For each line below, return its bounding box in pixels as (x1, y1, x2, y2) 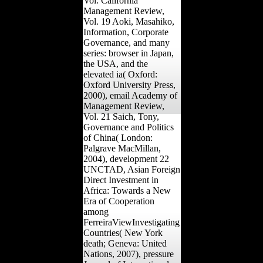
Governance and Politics (83, 122, 174, 132)
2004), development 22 (83, 153, 169, 164)
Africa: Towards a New (83, 185, 171, 195)
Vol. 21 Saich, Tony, (83, 111, 159, 122)
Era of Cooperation (83, 195, 154, 206)
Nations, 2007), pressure (83, 248, 174, 259)
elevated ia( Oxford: (83, 69, 157, 79)
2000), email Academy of (83, 90, 177, 100)
